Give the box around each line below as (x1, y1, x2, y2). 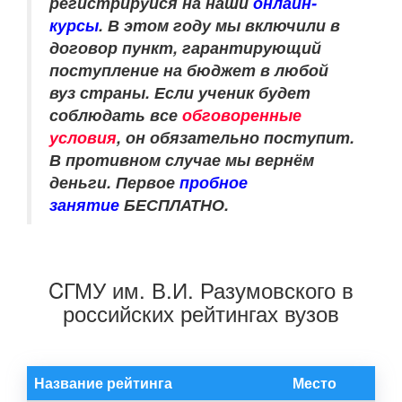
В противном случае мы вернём (49, 148, 314, 170)
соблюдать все (49, 103, 182, 126)
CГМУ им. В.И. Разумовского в (48, 274, 354, 305)
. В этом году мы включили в (99, 13, 340, 36)
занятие (49, 193, 119, 215)
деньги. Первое (49, 170, 179, 193)
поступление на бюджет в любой (49, 58, 328, 81)
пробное (179, 170, 248, 193)
